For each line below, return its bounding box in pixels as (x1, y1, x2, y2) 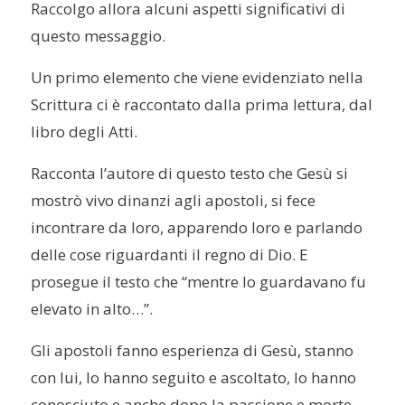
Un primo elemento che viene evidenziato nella (31, 67, 364, 89)
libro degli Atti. (31, 121, 138, 143)
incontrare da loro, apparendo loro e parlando (31, 217, 363, 239)
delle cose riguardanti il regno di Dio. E (31, 244, 309, 266)
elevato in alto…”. (31, 298, 154, 320)
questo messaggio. (31, 25, 166, 47)
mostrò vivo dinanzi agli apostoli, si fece (31, 190, 316, 212)
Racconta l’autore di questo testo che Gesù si (31, 163, 349, 184)
